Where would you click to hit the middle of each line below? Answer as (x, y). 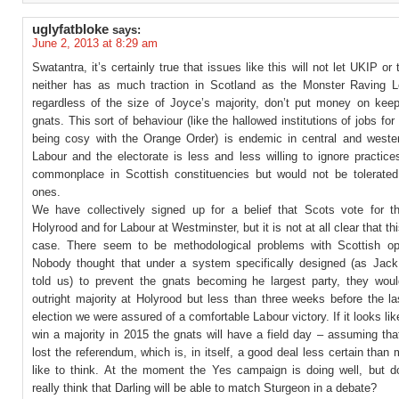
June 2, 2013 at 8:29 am (95, 43)
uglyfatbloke (70, 29)
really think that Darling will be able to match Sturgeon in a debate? (204, 388)
